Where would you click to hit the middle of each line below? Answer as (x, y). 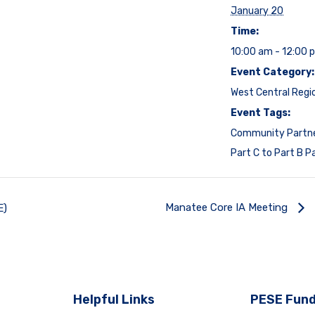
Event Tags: (261, 113)
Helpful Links (114, 299)
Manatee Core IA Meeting (228, 208)
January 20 (257, 11)
